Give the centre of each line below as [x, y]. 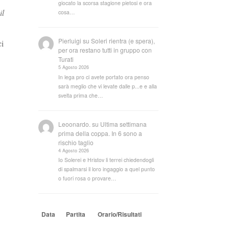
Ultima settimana [124, 124]
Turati [66, 59]
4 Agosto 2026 [74, 150]
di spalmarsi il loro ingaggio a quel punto [107, 169]
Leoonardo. [75, 124]
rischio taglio [76, 142]
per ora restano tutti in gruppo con [105, 50]
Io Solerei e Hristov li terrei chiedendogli [106, 160]
